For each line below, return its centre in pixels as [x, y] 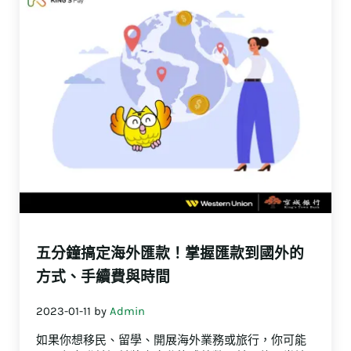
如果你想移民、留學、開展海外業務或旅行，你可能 [172, 340]
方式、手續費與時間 [103, 277]
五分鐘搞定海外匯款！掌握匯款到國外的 [170, 253]
